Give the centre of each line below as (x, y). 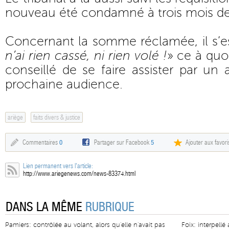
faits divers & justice (57, 117)
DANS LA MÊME (45, 207)
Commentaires (41, 142)
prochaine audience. (64, 84)
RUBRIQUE (110, 207)
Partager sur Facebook (122, 142)
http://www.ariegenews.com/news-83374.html (79, 174)
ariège (15, 117)
